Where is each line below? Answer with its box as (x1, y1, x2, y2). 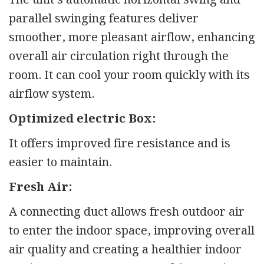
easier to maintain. (9, 153, 112, 172)
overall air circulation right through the (9, 47, 229, 66)
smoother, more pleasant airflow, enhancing (9, 28, 255, 47)
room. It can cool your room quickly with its (9, 65, 250, 85)
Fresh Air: (9, 177, 72, 197)
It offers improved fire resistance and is (9, 134, 230, 153)
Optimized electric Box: (9, 109, 156, 128)
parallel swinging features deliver (9, 9, 199, 28)
